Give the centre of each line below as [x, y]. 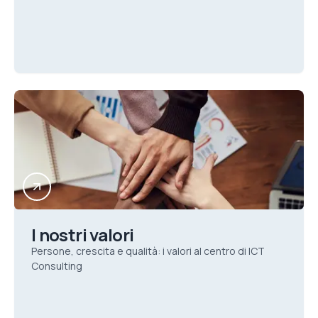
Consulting [57, 266]
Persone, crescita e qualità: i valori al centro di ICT [148, 251]
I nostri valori [83, 235]
